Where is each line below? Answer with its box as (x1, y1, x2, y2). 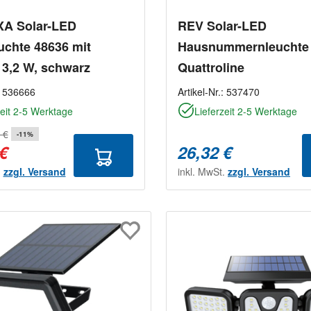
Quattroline (178, 58, 244, 77)
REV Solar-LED (178, 17, 267, 35)
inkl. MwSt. (178, 165, 228, 179)
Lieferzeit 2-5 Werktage (194, 104, 297, 119)
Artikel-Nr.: (178, 85, 226, 99)
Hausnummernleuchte (178, 37, 309, 56)
